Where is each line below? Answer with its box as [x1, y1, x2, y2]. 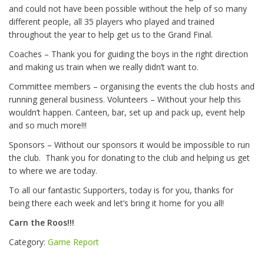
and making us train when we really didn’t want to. [9, 61, 199, 73]
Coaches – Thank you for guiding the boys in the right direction [9, 48, 248, 60]
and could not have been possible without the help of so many [9, 3, 247, 15]
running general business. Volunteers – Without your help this [9, 94, 241, 105]
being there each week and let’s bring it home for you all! [9, 197, 224, 209]
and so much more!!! [9, 120, 87, 131]
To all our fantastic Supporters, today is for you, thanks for [9, 184, 233, 196]
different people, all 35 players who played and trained [9, 16, 214, 28]
